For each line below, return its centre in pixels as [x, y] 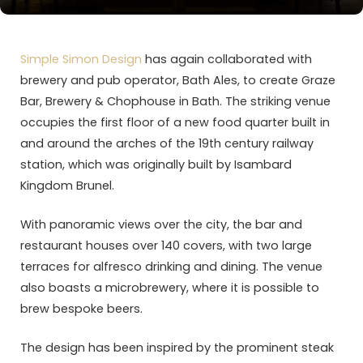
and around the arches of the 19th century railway [167, 143]
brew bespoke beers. [81, 309]
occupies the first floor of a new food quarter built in [175, 122]
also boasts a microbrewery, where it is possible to [170, 288]
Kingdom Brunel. [67, 186]
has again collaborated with [227, 59]
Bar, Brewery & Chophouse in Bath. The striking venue [175, 101]
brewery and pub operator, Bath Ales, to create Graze [178, 80]
